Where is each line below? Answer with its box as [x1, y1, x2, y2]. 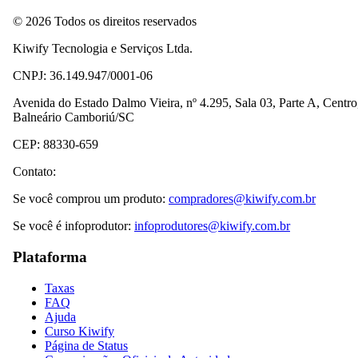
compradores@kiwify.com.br [169, 192, 316, 206]
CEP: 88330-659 [13, 137, 98, 152]
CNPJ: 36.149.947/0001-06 [13, 69, 153, 83]
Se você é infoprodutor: [13, 219, 134, 233]
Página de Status [45, 338, 128, 352]
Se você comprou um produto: [13, 192, 169, 206]
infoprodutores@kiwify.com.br [134, 219, 290, 233]
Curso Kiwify [45, 324, 114, 338]
